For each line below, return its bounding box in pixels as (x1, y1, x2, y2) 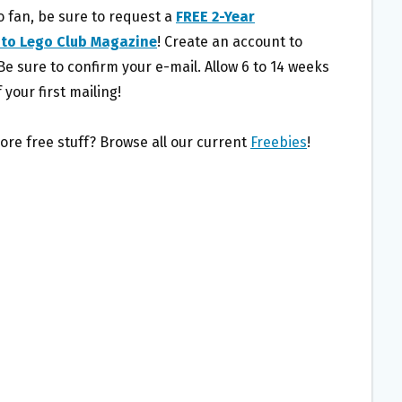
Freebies (250, 134, 307, 152)
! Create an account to (157, 33, 302, 51)
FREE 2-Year (176, 8, 255, 26)
